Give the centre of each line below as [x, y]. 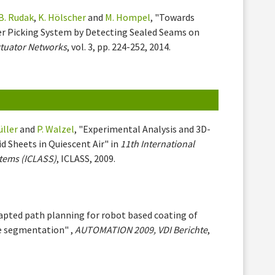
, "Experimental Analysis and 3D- [143, 129]
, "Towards [173, 17]
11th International [158, 143]
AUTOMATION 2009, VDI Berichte [141, 229]
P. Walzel [56, 129]
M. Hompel [128, 17]
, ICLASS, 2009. [86, 158]
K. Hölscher [62, 17]
